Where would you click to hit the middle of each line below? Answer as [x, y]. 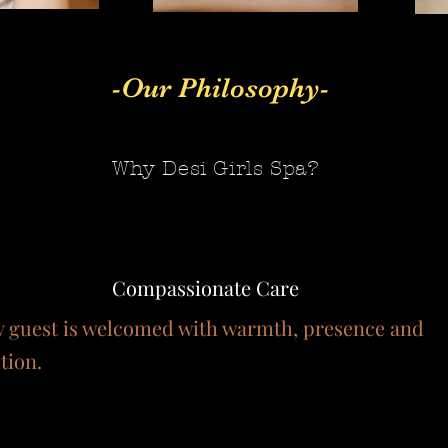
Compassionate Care [208, 288]
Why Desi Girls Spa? [216, 169]
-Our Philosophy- [220, 88]
